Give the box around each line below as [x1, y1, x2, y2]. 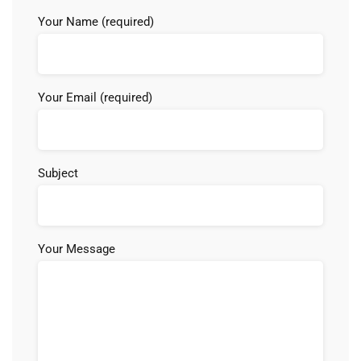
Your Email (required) [38, 89, 152, 105]
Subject [38, 165, 78, 180]
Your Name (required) [38, 14, 154, 29]
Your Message [38, 241, 115, 256]
